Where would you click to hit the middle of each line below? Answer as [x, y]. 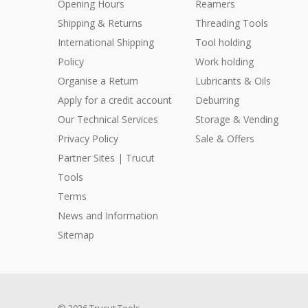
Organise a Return [98, 81]
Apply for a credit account [115, 100]
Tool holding [223, 43]
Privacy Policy [88, 139]
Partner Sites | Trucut [106, 158]
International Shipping [106, 43]
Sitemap [76, 235]
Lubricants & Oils [233, 81]
